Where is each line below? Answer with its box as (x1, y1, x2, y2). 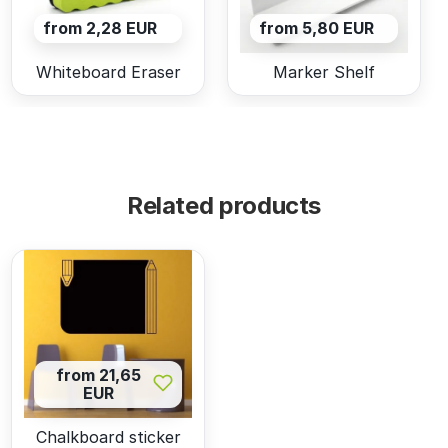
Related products (126, 191, 322, 220)
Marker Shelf (273, 62, 375, 82)
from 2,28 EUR (42, 18, 157, 39)
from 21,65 (55, 365, 141, 386)
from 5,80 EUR (258, 18, 374, 39)
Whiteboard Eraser (35, 62, 181, 82)
